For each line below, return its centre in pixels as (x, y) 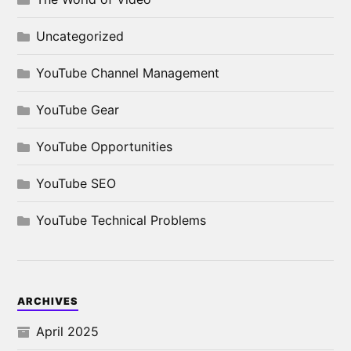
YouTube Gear (78, 110)
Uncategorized (80, 36)
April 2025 (68, 332)
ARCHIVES (48, 302)
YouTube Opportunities (105, 147)
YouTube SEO (76, 184)
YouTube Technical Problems (121, 221)
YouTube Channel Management (128, 73)
